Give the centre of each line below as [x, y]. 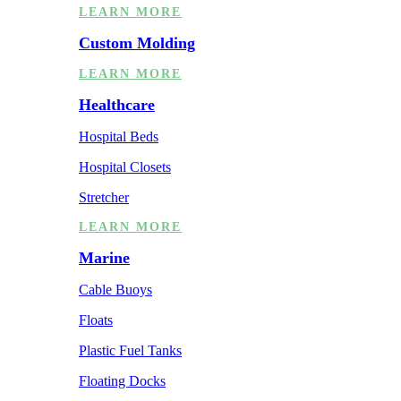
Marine [104, 257]
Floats [96, 320]
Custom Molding [137, 43]
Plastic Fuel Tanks [130, 350]
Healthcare [117, 104]
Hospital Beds [119, 136]
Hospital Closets [125, 166]
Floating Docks [122, 380]
